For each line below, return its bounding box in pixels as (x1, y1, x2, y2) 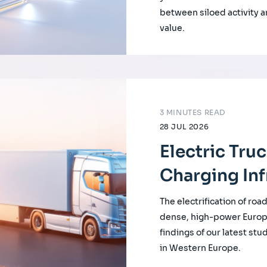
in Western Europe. (159, 242, 241, 253)
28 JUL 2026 (159, 122, 209, 131)
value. (159, 22, 185, 33)
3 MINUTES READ (159, 107, 226, 117)
